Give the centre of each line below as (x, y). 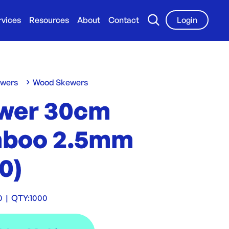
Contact (124, 20)
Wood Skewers (61, 82)
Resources (49, 20)
